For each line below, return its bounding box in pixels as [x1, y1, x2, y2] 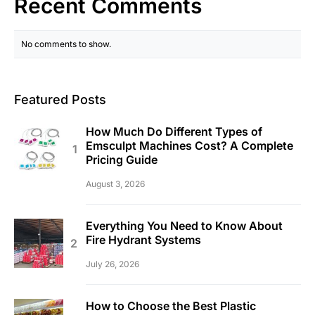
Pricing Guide [86, 152, 157, 167]
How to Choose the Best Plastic [86, 298, 256, 313]
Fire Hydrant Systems [86, 232, 201, 247]
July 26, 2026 [86, 258, 139, 269]
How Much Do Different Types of [86, 124, 262, 139]
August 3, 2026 [86, 178, 145, 189]
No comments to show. [21, 38, 111, 49]
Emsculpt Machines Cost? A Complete [86, 138, 293, 153]
